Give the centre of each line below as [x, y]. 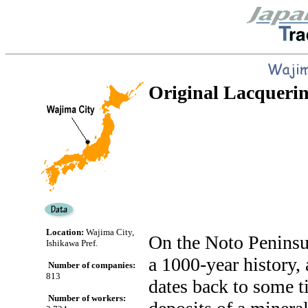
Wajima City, [109, 232]
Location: [65, 232]
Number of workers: [87, 298]
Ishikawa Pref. [71, 243]
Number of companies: [91, 265]
